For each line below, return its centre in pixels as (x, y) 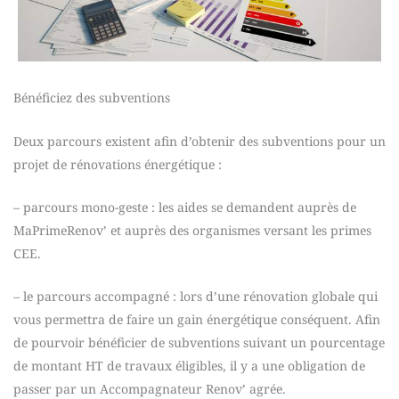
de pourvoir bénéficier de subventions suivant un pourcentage (199, 343)
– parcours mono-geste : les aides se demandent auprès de (185, 208)
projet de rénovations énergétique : (119, 164)
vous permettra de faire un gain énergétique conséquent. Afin (199, 320)
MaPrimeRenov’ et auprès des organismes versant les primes (192, 231)
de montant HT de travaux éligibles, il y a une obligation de (189, 366)
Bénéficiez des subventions (94, 98)
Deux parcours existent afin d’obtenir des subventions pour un (199, 141)
